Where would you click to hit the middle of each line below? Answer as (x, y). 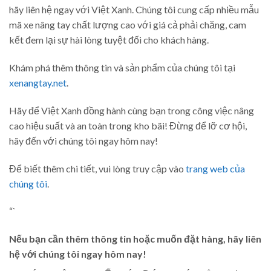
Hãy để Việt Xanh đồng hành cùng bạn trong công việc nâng (132, 110)
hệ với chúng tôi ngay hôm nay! (78, 254)
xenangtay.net (38, 83)
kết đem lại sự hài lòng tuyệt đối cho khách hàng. (109, 40)
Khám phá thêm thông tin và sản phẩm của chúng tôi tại (122, 68)
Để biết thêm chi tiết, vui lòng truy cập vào (97, 168)
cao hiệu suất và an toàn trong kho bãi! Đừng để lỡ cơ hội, (128, 125)
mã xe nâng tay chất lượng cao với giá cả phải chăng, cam (128, 25)
